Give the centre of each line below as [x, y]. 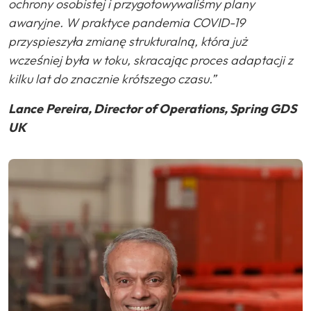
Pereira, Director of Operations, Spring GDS [171, 108]
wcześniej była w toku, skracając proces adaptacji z [151, 60]
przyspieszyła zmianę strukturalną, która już [128, 41]
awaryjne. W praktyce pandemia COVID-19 [127, 22]
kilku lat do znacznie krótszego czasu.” [112, 78]
